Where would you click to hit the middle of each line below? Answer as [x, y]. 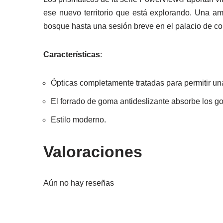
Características [72, 55]
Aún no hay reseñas [79, 183]
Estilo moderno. [78, 120]
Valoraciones [93, 152]
